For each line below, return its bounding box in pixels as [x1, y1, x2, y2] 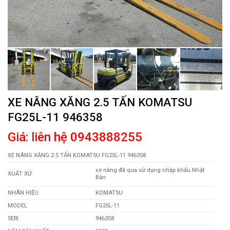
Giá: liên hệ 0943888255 [8, 130, 142, 145]
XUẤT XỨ [8, 170, 32, 178]
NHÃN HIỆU [8, 189, 39, 197]
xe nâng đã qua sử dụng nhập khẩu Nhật [95, 167, 204, 174]
